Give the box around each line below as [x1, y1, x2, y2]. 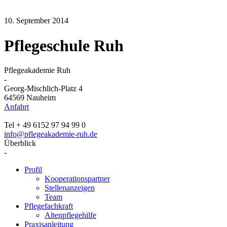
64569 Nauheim [4, 93, 56, 102]
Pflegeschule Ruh [4, 36, 124, 55]
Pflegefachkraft [24, 202, 73, 211]
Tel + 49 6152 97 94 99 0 [4, 121, 86, 130]
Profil [24, 165, 42, 174]
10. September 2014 [4, 16, 68, 25]
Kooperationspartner [45, 174, 110, 183]
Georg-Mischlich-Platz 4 [4, 84, 83, 93]
